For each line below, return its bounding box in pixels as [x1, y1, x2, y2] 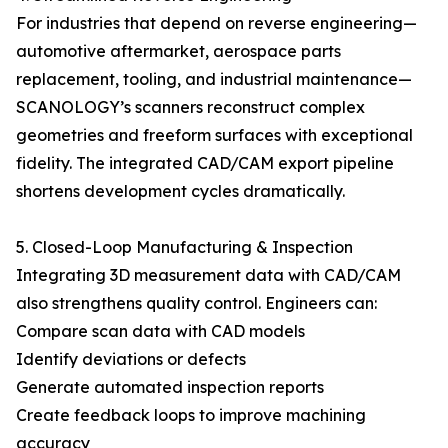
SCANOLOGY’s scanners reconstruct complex [16, 97, 365, 117]
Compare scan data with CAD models [16, 321, 305, 341]
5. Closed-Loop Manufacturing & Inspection [16, 237, 353, 257]
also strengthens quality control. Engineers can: [16, 293, 377, 313]
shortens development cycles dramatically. [16, 181, 345, 201]
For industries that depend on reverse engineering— [16, 13, 417, 33]
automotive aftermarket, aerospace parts [16, 41, 341, 61]
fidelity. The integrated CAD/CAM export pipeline [16, 153, 394, 173]
